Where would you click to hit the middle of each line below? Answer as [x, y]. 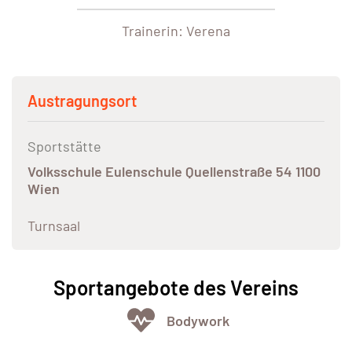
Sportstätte [64, 147]
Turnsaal [54, 226]
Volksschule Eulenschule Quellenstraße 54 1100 [174, 172]
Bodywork [198, 320]
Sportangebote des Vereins [176, 288]
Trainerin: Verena [176, 31]
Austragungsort [82, 101]
